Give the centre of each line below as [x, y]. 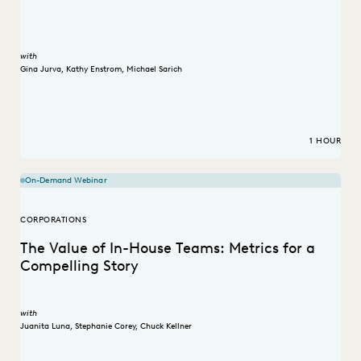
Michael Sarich [154, 68]
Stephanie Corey [105, 326]
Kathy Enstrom [94, 68]
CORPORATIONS [53, 220]
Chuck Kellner [166, 326]
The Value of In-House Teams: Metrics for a [168, 249]
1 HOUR [325, 141]
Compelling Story [79, 266]
